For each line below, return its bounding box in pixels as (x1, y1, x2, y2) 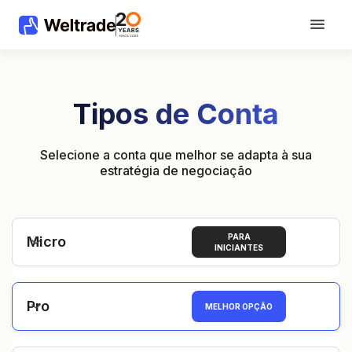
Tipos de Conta (73, 97, 279, 131)
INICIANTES (214, 243, 263, 252)
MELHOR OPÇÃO (205, 302, 273, 311)
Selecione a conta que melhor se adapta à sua (40, 147, 312, 163)
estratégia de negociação (100, 163, 252, 178)
